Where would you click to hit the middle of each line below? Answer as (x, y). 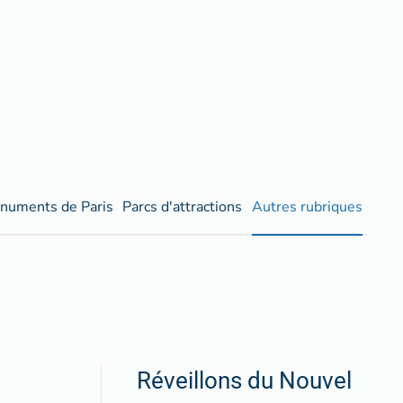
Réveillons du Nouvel (244, 381)
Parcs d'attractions (183, 206)
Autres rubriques (307, 206)
